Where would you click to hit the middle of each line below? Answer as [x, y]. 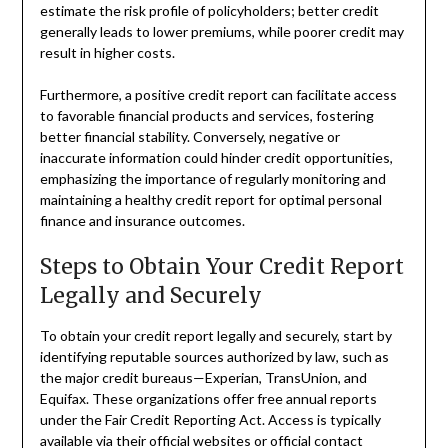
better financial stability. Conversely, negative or [189, 136]
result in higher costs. [107, 52]
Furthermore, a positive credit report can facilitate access [218, 94]
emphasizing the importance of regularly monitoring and [212, 178]
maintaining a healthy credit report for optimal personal [210, 199]
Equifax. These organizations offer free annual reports [208, 398]
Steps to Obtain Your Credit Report [221, 266]
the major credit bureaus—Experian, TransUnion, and [203, 377]
